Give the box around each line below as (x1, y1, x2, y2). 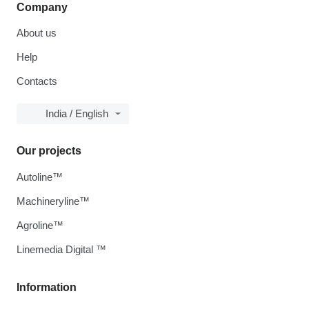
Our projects (17, 145, 81, 157)
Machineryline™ (17, 195, 90, 207)
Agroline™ (17, 219, 63, 231)
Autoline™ (17, 171, 63, 183)
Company (17, 1, 68, 13)
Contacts (17, 75, 57, 87)
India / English (46, 108, 108, 119)
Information (17, 281, 77, 293)
